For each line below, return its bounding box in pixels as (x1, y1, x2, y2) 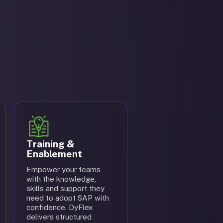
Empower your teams (26, 165, 101, 174)
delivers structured (26, 213, 92, 221)
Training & (26, 138, 75, 149)
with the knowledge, (26, 175, 96, 183)
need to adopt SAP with (26, 194, 109, 202)
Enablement (26, 148, 82, 159)
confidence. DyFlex (26, 203, 93, 212)
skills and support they (26, 184, 105, 193)
